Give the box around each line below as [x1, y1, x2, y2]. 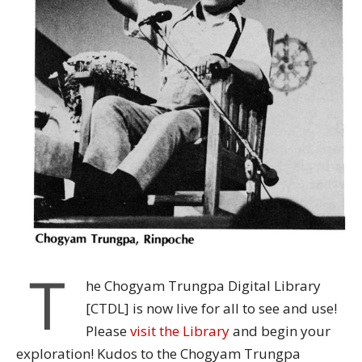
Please [86, 321, 130, 340]
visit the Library [130, 321, 229, 340]
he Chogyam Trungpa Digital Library [86, 276, 321, 295]
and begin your [229, 321, 330, 340]
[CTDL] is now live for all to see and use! [86, 298, 337, 318]
